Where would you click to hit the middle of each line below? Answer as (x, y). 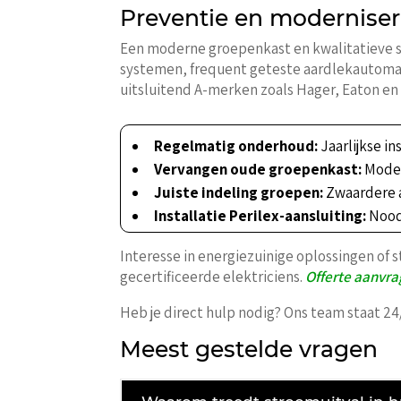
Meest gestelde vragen (249, 349)
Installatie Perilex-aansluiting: (260, 215)
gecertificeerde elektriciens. (213, 276)
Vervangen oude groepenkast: (258, 169)
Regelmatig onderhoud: (236, 145)
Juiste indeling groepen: (239, 192)
